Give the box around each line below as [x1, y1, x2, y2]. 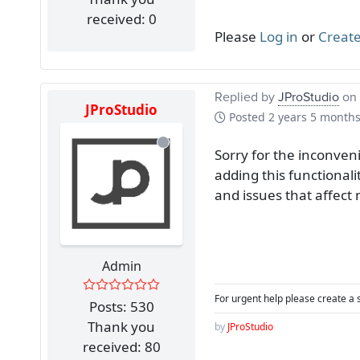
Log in [260, 27, 298, 46]
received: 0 [86, 9, 157, 28]
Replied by [215, 87, 278, 105]
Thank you [88, 317, 155, 336]
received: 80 [82, 337, 161, 356]
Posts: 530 [88, 297, 154, 316]
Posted [226, 108, 268, 125]
